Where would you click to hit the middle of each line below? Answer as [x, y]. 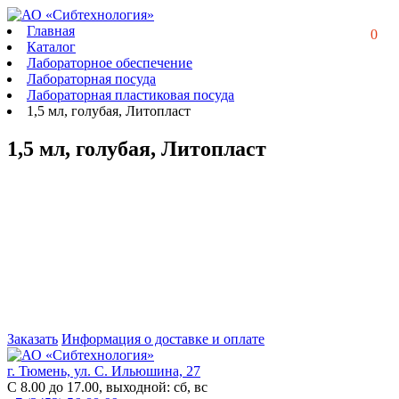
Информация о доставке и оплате [163, 338]
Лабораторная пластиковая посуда [130, 95]
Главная [51, 31]
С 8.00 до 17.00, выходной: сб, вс [107, 387]
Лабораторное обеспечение [110, 63]
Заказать [33, 338]
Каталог [51, 47]
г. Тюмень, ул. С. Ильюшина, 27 [104, 370]
